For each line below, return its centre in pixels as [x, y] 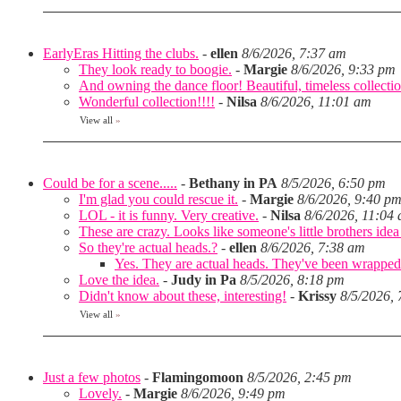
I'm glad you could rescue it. [158, 199]
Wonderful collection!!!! [147, 102]
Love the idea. [119, 280]
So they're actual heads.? [148, 247]
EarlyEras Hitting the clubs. [121, 53]
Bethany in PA [233, 183]
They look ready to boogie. [155, 69]
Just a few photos [92, 377]
